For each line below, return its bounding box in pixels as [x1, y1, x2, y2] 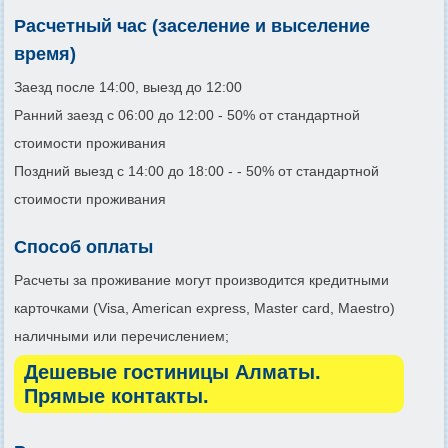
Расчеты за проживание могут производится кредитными [14, 271, 389, 288]
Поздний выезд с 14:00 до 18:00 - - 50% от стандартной [14, 162, 379, 179]
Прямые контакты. [24, 384, 209, 407]
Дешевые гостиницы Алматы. [24, 360, 321, 383]
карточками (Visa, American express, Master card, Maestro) [14, 299, 395, 316]
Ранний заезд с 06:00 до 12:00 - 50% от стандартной [14, 106, 360, 123]
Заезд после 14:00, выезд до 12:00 [14, 78, 242, 95]
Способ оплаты [14, 236, 153, 257]
